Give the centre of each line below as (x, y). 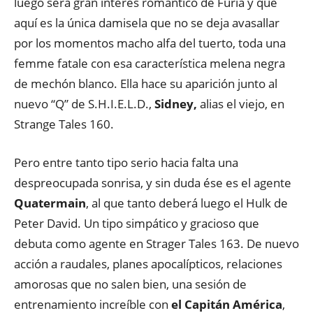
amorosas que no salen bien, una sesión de (130, 284)
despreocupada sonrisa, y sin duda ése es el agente (153, 183)
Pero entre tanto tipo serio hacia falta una (126, 162)
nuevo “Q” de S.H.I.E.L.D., (84, 104)
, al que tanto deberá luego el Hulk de (187, 203)
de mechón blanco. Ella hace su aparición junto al (146, 83)
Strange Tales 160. (64, 124)
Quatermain (50, 203)
